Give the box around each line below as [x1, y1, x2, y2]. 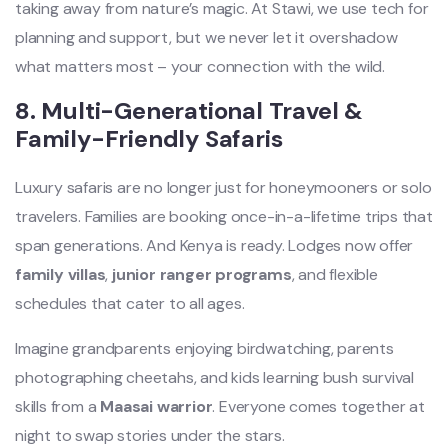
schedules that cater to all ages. [15, 293, 245, 315]
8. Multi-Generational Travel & [15, 95, 363, 127]
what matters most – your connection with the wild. [15, 56, 385, 78]
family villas [15, 264, 106, 286]
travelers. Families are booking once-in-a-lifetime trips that [15, 206, 433, 228]
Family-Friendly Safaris [15, 123, 283, 155]
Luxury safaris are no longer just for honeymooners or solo [15, 177, 432, 199]
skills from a [15, 396, 101, 418]
